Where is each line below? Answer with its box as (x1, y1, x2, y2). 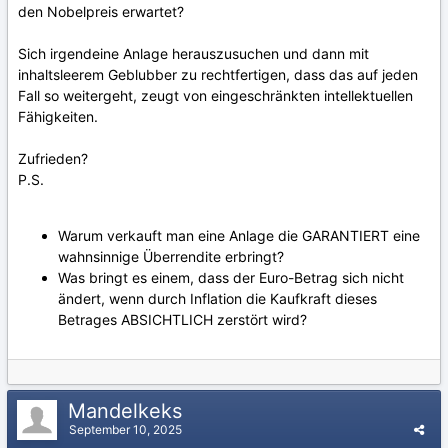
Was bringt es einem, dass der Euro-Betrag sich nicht (58, 269, 404, 287)
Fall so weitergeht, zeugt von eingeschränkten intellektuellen (18, 87, 413, 105)
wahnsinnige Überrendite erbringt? (58, 248, 284, 266)
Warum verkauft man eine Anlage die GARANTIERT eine (58, 227, 420, 245)
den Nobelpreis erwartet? (18, 3, 184, 21)
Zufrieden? (18, 150, 88, 168)
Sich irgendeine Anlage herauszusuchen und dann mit (18, 45, 369, 63)
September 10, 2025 (69, 422, 182, 437)
